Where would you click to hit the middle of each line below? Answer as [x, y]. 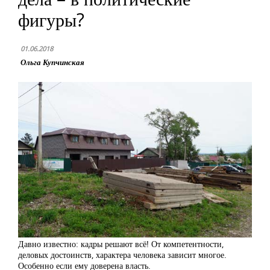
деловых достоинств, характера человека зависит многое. [122, 255]
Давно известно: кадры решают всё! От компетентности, [121, 244]
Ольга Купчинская [52, 62]
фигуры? [51, 20]
